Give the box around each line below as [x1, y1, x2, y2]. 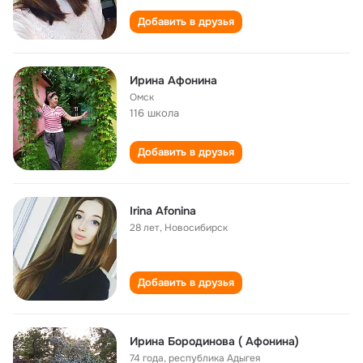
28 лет [130, 221, 160, 234]
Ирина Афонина [130, 73, 217, 88]
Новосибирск [164, 221, 228, 234]
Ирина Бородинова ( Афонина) [130, 334, 299, 348]
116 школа [130, 106, 179, 120]
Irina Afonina [130, 203, 196, 218]
